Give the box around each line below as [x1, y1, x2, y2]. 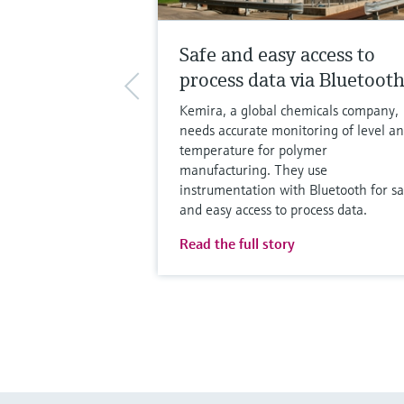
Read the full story [179, 234, 295, 252]
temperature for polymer [179, 140, 327, 159]
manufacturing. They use [179, 160, 327, 179]
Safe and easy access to [179, 41, 375, 67]
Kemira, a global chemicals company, [179, 100, 399, 119]
